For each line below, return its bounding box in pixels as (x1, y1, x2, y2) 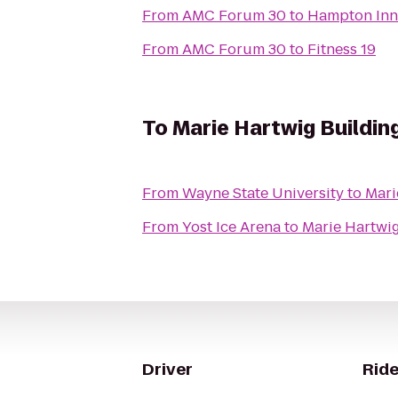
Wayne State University (182, 183, 344, 203)
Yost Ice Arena (182, 217, 281, 237)
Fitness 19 (307, 39, 376, 60)
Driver (142, 358, 193, 380)
